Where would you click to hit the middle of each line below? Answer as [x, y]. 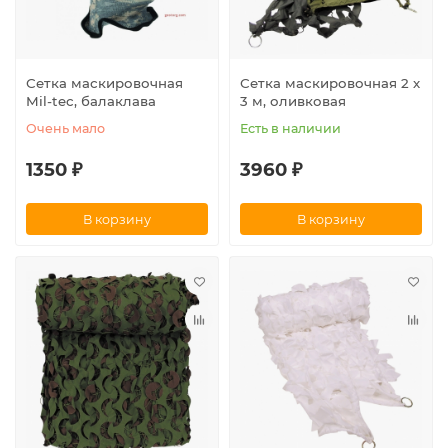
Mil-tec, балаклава [91, 101]
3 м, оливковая [293, 101]
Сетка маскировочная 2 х [330, 83]
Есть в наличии [290, 129]
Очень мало [65, 129]
